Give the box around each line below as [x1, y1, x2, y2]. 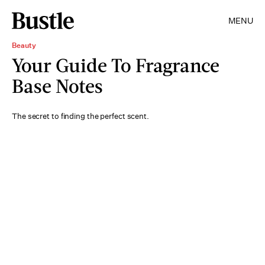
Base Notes [12, 74, 103, 97]
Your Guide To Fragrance [12, 53, 219, 76]
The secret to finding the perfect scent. [12, 111, 149, 121]
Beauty [12, 40, 36, 50]
